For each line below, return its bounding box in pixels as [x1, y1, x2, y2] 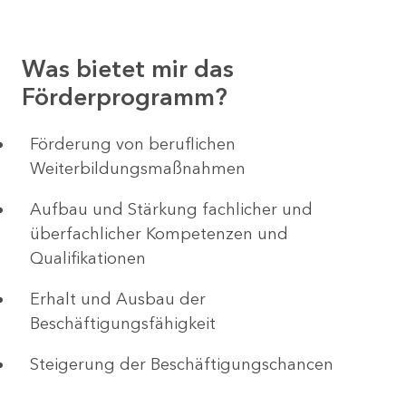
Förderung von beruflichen [30, 133, 236, 154]
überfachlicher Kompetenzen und [30, 223, 288, 244]
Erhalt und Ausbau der [30, 288, 206, 309]
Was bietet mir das [22, 54, 234, 84]
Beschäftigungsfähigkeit [30, 313, 216, 333]
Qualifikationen [30, 247, 146, 268]
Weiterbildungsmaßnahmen [30, 158, 246, 179]
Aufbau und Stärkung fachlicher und [30, 198, 313, 219]
